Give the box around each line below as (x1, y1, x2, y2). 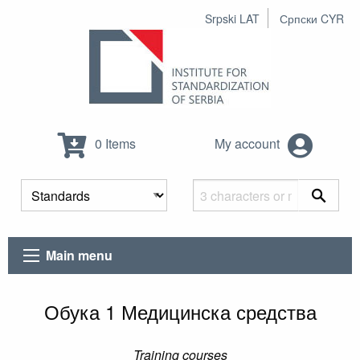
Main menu (46, 246, 113, 265)
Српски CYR (280, 10, 344, 27)
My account (215, 134, 283, 153)
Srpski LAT (205, 10, 260, 27)
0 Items (91, 134, 136, 153)
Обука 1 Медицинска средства (43, 297, 317, 326)
